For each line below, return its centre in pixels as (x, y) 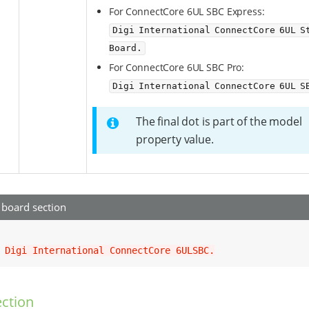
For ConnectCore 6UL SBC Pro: (177, 68)
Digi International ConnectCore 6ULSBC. (110, 251)
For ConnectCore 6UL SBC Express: (187, 12)
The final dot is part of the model (219, 121)
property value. (175, 139)
